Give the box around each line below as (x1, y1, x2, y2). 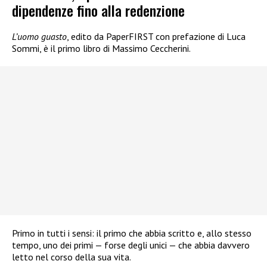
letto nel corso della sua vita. (12, 250, 131, 263)
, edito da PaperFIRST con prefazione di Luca (67, 30, 246, 42)
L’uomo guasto (12, 30, 67, 42)
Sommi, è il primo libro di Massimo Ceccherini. (12, 42, 191, 54)
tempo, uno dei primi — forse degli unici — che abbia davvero (12, 238, 250, 251)
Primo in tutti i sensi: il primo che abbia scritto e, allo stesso (12, 226, 252, 239)
